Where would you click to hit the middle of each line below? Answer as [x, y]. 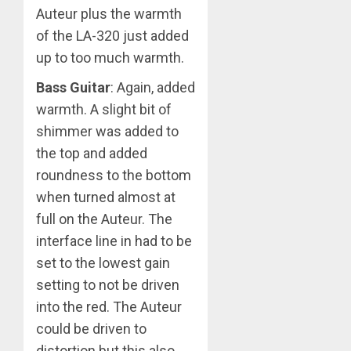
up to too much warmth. [110, 58]
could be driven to [91, 329]
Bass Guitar [73, 88]
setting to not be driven [108, 285]
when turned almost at [106, 197]
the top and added [92, 154]
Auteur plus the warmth [109, 14]
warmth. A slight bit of [104, 110]
